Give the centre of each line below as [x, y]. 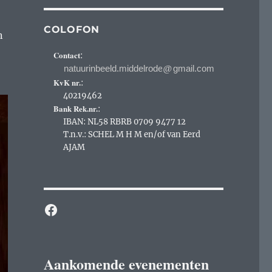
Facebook [77, 209]
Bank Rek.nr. [76, 108]
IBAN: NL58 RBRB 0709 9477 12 [125, 121]
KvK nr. [67, 82]
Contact [67, 55]
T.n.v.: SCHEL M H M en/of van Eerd [132, 134]
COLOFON [72, 29]
